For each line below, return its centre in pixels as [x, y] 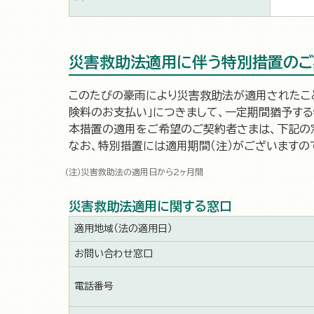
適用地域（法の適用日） [123, 228]
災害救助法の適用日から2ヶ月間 [142, 172]
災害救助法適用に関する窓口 [150, 206]
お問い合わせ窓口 [114, 254]
